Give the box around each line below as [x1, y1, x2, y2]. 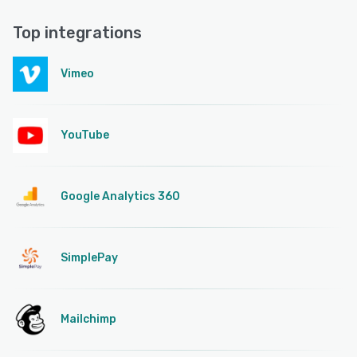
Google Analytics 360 [61, 189, 180, 203]
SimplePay [61, 250, 118, 265]
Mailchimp [61, 312, 116, 326]
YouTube [61, 127, 109, 142]
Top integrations [13, 22, 142, 42]
